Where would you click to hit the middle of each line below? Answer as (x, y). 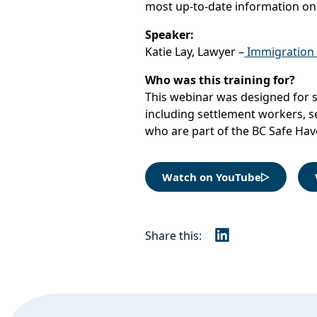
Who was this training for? (220, 80)
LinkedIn (244, 242)
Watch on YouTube (212, 177)
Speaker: (170, 35)
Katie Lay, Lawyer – (195, 52)
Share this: (174, 235)
